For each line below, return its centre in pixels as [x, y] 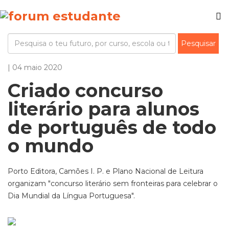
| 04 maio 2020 [35, 67]
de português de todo [112, 127]
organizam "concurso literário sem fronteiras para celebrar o [113, 184]
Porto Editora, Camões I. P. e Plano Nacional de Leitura [106, 171]
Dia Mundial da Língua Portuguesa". [71, 196]
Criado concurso [85, 90]
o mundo [51, 146]
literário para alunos [104, 109]
